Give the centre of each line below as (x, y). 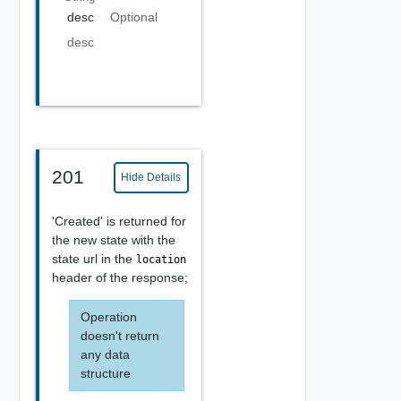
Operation (108, 316)
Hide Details (151, 177)
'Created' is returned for (119, 221)
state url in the (94, 258)
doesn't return (119, 335)
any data (105, 354)
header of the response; (119, 277)
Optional (133, 17)
